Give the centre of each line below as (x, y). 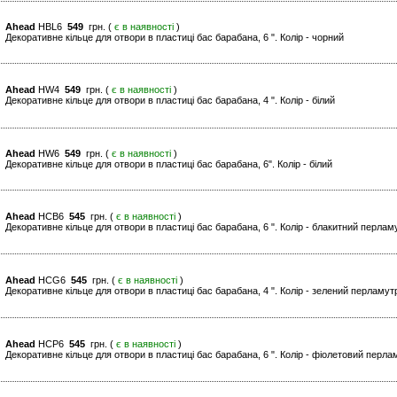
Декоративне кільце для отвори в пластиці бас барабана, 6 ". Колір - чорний (175, 38)
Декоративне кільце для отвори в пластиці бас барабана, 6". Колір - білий (169, 164)
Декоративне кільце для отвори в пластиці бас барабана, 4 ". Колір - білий (170, 101)
